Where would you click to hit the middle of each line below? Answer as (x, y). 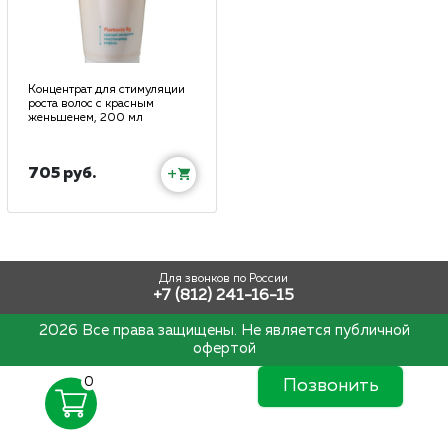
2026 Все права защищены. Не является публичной (224, 330)
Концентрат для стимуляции (106, 89)
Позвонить (330, 385)
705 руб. (62, 173)
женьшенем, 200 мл (85, 117)
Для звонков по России (224, 278)
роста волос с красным (91, 103)
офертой (224, 348)
